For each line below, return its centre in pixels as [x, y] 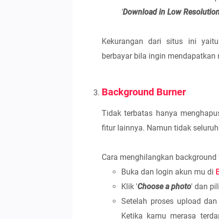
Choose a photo [164, 186]
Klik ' [129, 186]
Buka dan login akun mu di [168, 172]
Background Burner [144, 92]
